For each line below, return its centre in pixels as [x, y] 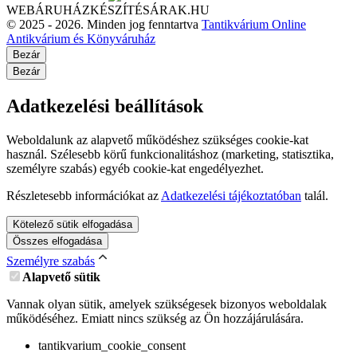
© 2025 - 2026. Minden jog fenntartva [104, 24]
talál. [315, 195]
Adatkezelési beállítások [105, 106]
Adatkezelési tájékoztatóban [231, 195]
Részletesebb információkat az [84, 195]
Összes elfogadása [57, 241]
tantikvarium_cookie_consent [112, 345]
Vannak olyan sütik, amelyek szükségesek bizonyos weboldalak [167, 304]
